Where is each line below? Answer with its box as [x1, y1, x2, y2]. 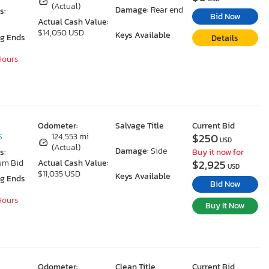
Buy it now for [192, 146, 244, 158]
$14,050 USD [38, 26, 85, 39]
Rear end [150, 3, 183, 16]
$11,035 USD [38, 168, 81, 180]
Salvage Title [115, 119, 164, 132]
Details [211, 31, 239, 44]
